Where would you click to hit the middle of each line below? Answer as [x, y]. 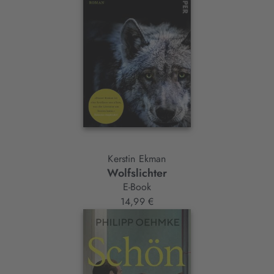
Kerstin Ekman [137, 158]
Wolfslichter [137, 173]
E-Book [137, 187]
